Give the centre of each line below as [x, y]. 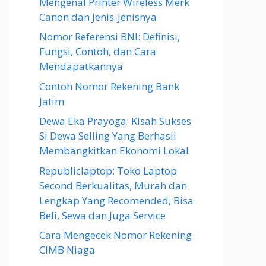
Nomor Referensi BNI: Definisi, [110, 37]
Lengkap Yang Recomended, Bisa [116, 200]
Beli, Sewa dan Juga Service [102, 215]
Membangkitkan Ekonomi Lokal [114, 151]
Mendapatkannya [81, 66]
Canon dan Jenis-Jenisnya [98, 17]
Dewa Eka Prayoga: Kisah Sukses [115, 121]
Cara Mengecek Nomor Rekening [115, 235]
